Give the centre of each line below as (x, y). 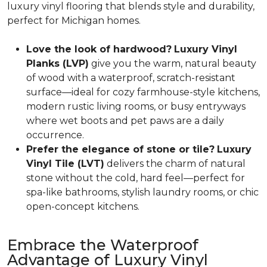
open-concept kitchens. (83, 207)
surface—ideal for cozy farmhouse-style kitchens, (143, 92)
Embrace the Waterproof (103, 245)
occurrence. (55, 135)
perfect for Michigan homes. (74, 21)
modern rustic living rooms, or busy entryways (136, 106)
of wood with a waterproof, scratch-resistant (131, 78)
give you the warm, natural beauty (173, 63)
